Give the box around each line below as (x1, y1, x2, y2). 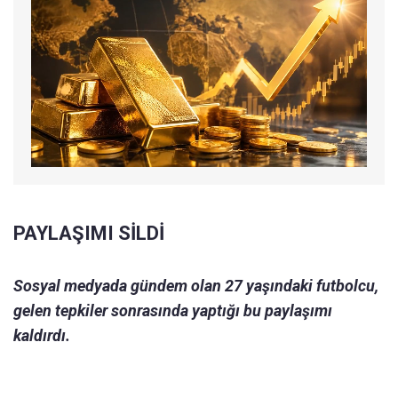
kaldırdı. (13, 325, 70, 345)
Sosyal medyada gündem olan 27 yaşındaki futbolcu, (13, 275, 378, 295)
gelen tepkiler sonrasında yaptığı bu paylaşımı (13, 300, 332, 320)
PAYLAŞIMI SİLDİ (13, 221, 164, 244)
